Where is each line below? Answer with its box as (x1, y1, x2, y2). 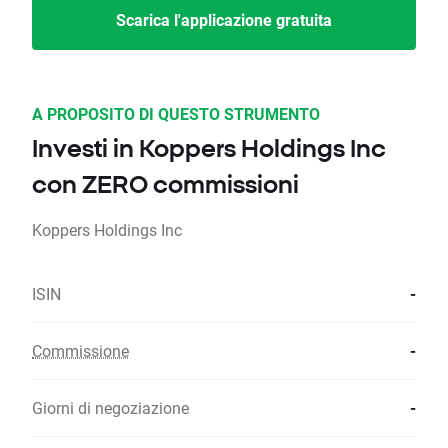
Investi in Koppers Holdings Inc (32, 134, 386, 163)
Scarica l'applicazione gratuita (116, 9, 332, 31)
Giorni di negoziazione (32, 397, 189, 419)
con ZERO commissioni (32, 170, 299, 199)
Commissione (32, 340, 129, 362)
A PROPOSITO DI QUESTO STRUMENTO (32, 103, 320, 125)
